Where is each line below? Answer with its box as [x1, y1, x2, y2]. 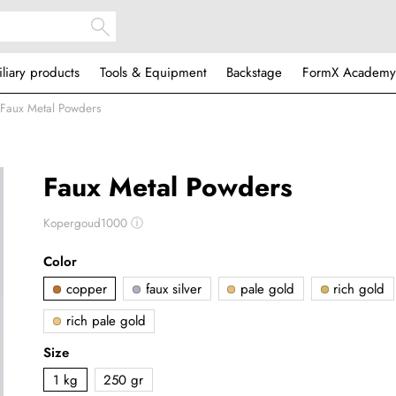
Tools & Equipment [99, 63, 207, 82]
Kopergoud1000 [43, 214, 132, 232]
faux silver [141, 278, 202, 299]
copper [61, 278, 107, 299]
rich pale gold [61, 311, 146, 331]
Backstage [226, 63, 282, 82]
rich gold [329, 278, 385, 299]
